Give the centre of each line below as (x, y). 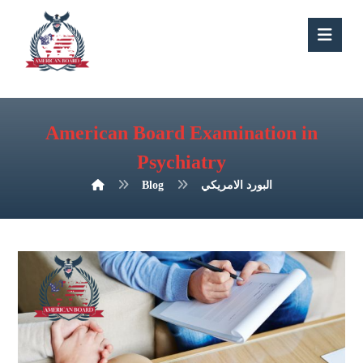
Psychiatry (181, 162)
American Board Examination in (181, 133)
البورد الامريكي (236, 185)
